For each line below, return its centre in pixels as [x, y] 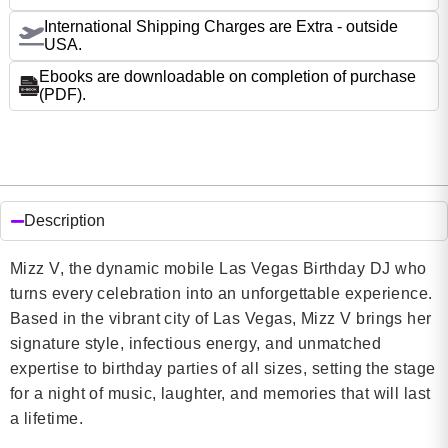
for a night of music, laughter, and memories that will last [220, 393]
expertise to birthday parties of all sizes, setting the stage [223, 368]
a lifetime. [46, 418]
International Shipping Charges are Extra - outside [221, 26]
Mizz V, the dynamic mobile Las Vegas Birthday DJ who [218, 268]
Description [64, 220]
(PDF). [62, 94]
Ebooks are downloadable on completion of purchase [227, 76]
